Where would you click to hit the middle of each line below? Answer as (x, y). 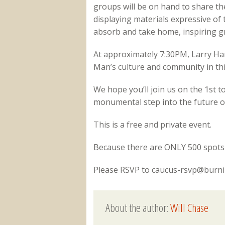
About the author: (138, 207)
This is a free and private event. (152, 124)
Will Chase (189, 207)
